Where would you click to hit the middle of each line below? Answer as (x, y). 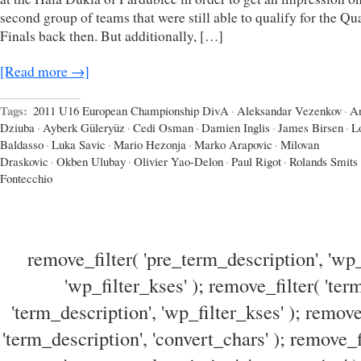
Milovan (300, 145)
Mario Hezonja (150, 145)
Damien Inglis (236, 128)
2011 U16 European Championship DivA (131, 111)
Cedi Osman (163, 128)
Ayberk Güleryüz (84, 128)
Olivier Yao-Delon (178, 162)
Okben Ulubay (91, 162)
